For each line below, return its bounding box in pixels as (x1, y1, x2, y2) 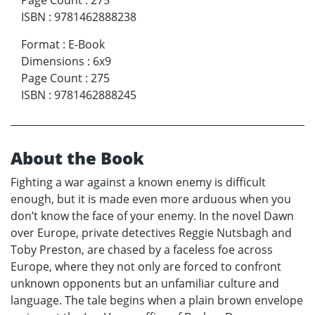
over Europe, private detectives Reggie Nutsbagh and (11, 225, 292, 241)
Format (21, 37, 60, 53)
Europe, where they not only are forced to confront (11, 259, 281, 275)
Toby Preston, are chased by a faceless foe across (11, 242, 273, 258)
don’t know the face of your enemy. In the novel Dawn (11, 208, 294, 224)
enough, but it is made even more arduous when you (11, 191, 291, 207)
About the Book (11, 146, 144, 170)
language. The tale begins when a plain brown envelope (11, 292, 303, 309)
